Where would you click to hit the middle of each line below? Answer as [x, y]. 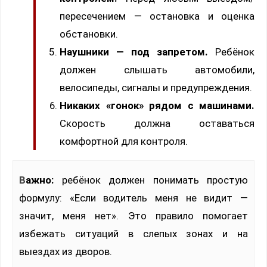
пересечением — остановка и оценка [157, 16]
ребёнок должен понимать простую [151, 180]
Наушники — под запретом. [134, 52]
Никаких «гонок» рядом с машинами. [157, 106]
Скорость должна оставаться [157, 124]
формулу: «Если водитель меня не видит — [133, 198]
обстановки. [89, 34]
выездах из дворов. [66, 252]
